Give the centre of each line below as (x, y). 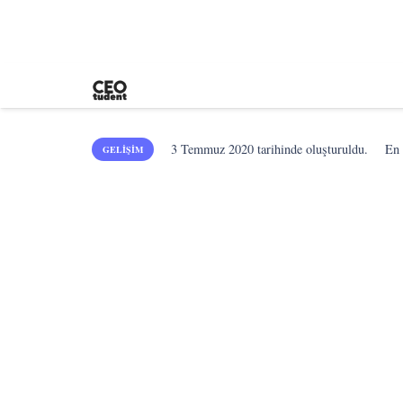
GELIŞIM (123, 149)
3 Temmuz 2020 (213, 149)
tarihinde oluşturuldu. (311, 149)
